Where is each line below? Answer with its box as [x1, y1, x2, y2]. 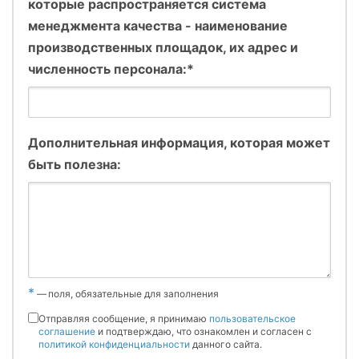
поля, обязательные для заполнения [48, 287, 219, 300]
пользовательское [209, 312, 296, 325]
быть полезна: [28, 155, 121, 172]
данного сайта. [190, 337, 262, 350]
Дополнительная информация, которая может [28, 134, 330, 151]
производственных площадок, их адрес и [28, 38, 298, 55]
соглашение [38, 325, 95, 337]
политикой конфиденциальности [38, 337, 190, 350]
